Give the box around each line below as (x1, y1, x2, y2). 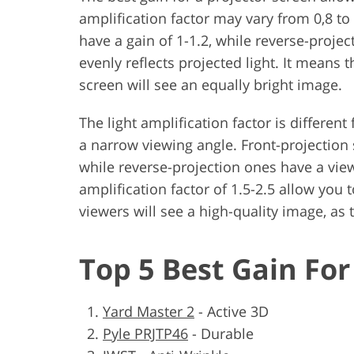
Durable (201, 323, 254, 343)
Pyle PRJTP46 (103, 323, 188, 343)
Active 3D (207, 301, 269, 321)
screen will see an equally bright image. (79, 74, 342, 94)
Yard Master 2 (103, 301, 194, 321)
